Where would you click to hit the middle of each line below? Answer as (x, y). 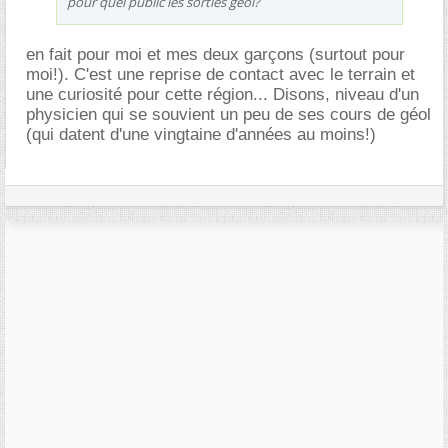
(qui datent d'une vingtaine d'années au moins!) (201, 134)
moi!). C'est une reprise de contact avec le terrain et (220, 74)
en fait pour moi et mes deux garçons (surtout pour (215, 54)
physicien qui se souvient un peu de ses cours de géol (228, 114)
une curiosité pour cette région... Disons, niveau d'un (222, 94)
